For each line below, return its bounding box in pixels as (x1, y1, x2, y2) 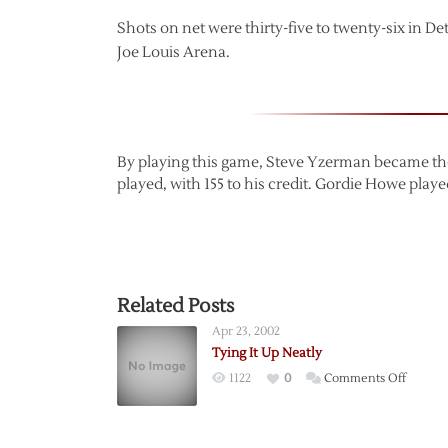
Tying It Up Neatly (212, 345, 322, 361)
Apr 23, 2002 (212, 324, 280, 339)
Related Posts (117, 294, 234, 318)
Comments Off (324, 371, 406, 386)
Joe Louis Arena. (117, 43, 230, 62)
